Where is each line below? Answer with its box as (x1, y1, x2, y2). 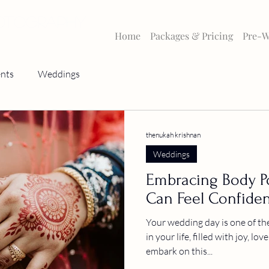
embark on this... (146, 244, 213, 257)
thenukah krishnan (146, 130, 201, 140)
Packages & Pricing (150, 29, 233, 42)
